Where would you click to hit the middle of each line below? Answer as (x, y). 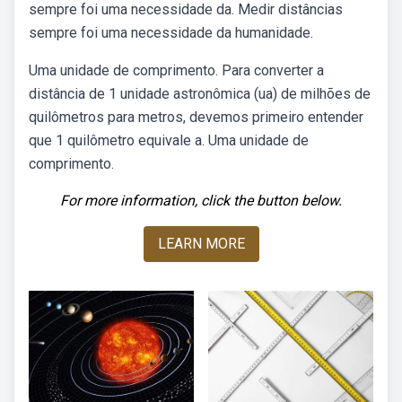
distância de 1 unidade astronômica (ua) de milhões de (200, 94)
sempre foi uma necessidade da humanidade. (171, 33)
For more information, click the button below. (201, 201)
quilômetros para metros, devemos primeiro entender (196, 117)
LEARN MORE (201, 244)
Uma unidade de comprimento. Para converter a (176, 70)
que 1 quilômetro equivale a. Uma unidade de (169, 140)
